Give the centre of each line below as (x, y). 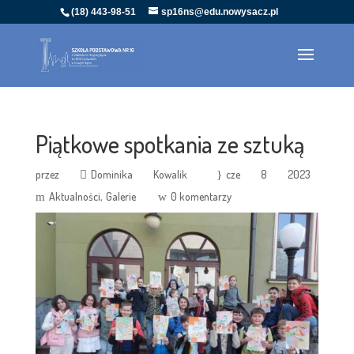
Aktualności (74, 196)
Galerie (121, 196)
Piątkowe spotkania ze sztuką (169, 144)
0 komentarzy (201, 196)
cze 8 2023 (268, 174)
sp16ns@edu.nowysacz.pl (219, 12)
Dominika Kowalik (139, 174)
